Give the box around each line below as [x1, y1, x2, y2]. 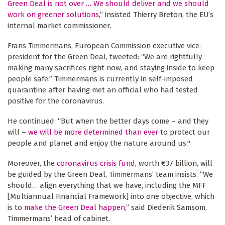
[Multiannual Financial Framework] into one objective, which [8, 191, 214, 201]
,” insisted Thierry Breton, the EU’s [99, 10, 213, 19]
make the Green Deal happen [24, 202, 125, 212]
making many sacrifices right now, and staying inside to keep [8, 63, 214, 72]
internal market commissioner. [8, 21, 113, 30]
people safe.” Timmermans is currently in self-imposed [8, 74, 193, 83]
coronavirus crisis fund [57, 158, 135, 168]
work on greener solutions [8, 10, 99, 19]
